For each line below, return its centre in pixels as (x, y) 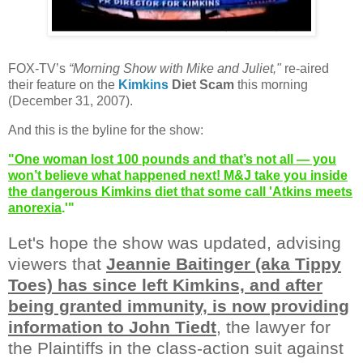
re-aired (305, 68)
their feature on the (63, 84)
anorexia (35, 207)
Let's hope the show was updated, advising (175, 242)
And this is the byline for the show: (106, 130)
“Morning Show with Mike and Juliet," (175, 68)
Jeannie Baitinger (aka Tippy (224, 263)
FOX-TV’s (38, 68)
